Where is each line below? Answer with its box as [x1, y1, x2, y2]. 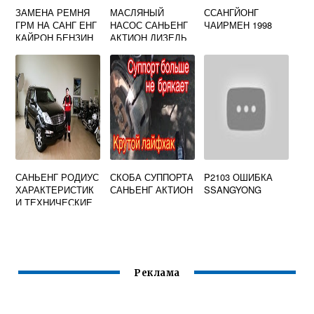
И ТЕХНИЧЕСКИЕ [15, 196, 93, 209]
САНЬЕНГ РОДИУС [15, 170, 100, 184]
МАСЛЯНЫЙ [109, 6, 164, 19]
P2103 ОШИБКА [204, 170, 273, 184]
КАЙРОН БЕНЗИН [15, 31, 94, 44]
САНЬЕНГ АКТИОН [109, 183, 193, 196]
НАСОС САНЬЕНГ [109, 18, 188, 32]
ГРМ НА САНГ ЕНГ [15, 18, 97, 32]
